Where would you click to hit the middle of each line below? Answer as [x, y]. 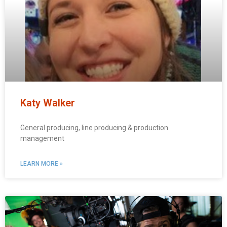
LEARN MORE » [42, 164]
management [42, 138]
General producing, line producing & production [94, 128]
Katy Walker [48, 103]
